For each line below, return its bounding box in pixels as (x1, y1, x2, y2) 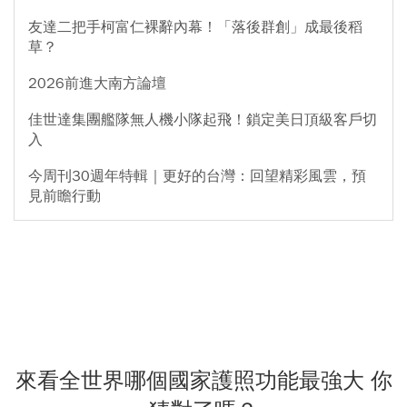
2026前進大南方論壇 (28, 74, 166, 93)
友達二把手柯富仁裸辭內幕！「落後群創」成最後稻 (28, 17, 362, 36)
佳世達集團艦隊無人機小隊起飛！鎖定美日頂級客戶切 (28, 110, 377, 129)
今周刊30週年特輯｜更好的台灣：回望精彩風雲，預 (28, 166, 366, 185)
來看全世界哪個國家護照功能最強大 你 (15, 366, 392, 394)
